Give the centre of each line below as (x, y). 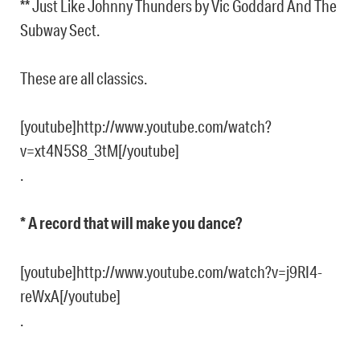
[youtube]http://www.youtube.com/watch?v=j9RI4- (171, 272)
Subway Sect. (60, 30)
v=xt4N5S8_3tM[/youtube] (100, 151)
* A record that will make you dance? (131, 223)
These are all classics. (84, 78)
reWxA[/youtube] (70, 296)
